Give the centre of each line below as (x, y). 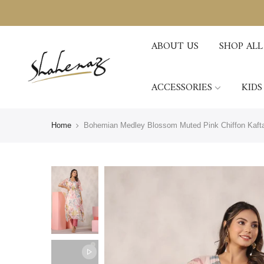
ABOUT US (175, 46)
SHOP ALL (241, 46)
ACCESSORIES (181, 88)
